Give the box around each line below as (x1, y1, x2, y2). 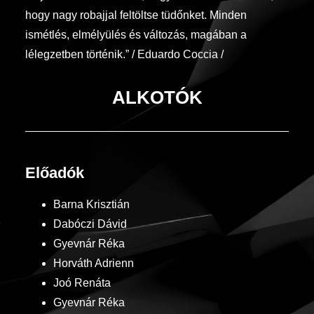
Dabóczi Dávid (53, 217, 127, 230)
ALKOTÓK (111, 86, 203, 108)
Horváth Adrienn (53, 257, 134, 269)
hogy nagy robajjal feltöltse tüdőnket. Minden (25, 8, 247, 21)
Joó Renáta (53, 276, 111, 289)
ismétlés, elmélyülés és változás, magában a (25, 28, 247, 41)
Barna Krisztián (53, 198, 130, 210)
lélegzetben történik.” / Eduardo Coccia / (25, 48, 224, 60)
